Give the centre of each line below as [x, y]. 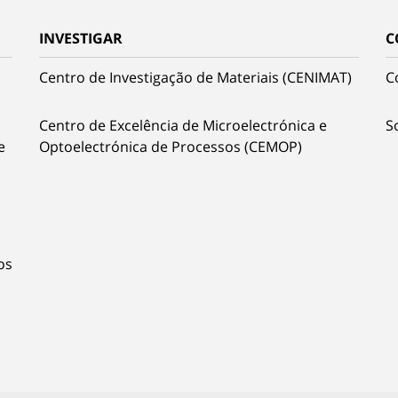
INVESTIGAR [81, 38]
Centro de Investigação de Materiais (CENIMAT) [195, 77]
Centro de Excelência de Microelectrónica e [183, 125]
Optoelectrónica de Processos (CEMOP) [171, 146]
